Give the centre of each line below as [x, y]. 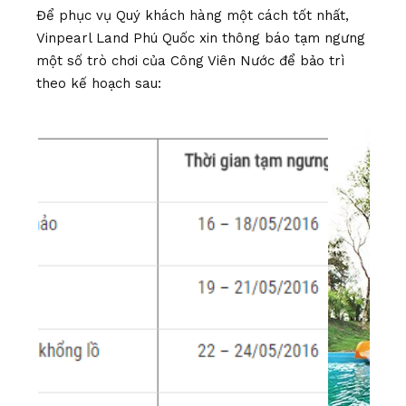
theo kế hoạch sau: [99, 83]
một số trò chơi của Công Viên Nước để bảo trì [190, 61]
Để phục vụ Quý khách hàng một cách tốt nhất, [193, 15]
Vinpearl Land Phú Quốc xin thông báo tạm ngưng [201, 38]
